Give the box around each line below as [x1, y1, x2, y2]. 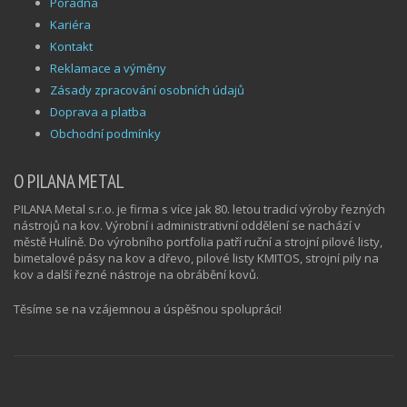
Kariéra [50, 15, 91, 33]
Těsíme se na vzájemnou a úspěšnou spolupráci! [14, 300, 282, 317]
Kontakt [50, 37, 93, 55]
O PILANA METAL [14, 168, 124, 194]
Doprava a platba [50, 103, 146, 120]
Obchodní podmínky [50, 124, 161, 142]
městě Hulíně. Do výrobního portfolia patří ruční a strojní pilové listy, [14, 233, 382, 250]
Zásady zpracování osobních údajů [50, 81, 244, 98]
